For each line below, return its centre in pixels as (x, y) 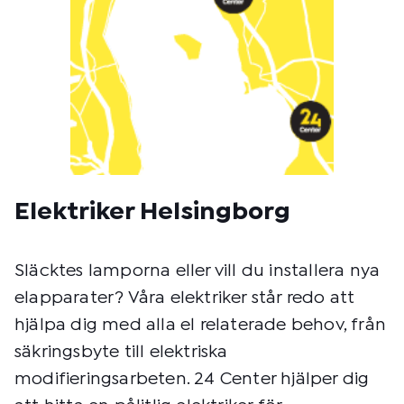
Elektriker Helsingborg (152, 213)
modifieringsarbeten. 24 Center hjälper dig (192, 380)
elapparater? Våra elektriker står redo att (185, 298)
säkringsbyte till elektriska (121, 353)
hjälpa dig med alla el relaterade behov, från (201, 326)
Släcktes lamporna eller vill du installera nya (197, 271)
